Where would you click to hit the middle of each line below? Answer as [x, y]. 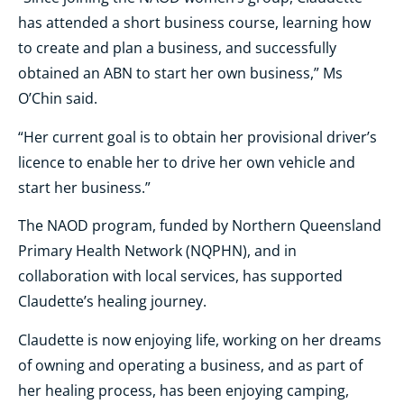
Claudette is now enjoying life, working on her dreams [200, 340]
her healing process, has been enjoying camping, [184, 390]
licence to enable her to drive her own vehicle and [187, 162]
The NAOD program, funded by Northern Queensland [200, 226]
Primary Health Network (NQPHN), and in [157, 251]
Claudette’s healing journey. [112, 302]
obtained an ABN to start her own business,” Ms [180, 73]
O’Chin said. [58, 99]
